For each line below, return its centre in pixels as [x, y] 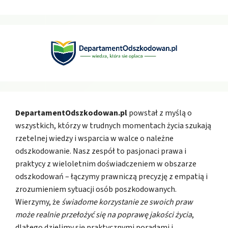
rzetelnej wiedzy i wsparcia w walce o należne [94, 139]
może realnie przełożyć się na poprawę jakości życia [104, 215]
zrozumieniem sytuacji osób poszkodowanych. [96, 190]
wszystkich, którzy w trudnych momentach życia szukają [113, 126]
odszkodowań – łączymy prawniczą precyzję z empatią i [111, 177]
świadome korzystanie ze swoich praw [127, 202]
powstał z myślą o [160, 113]
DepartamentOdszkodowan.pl [71, 113]
